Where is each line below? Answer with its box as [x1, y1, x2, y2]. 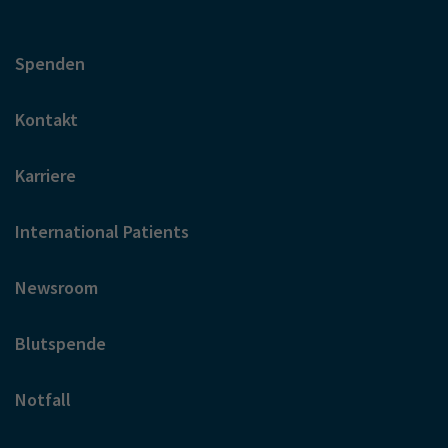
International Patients [15, 219, 189, 243]
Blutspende [15, 331, 106, 355]
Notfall [15, 387, 71, 411]
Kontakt [15, 107, 78, 131]
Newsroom [15, 275, 98, 299]
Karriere [15, 163, 76, 187]
